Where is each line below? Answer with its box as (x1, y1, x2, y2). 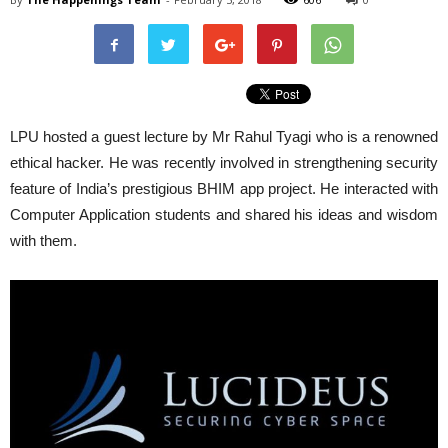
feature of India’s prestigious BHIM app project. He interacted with (10, 180, 438, 197)
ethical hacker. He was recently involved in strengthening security (10, 154, 438, 171)
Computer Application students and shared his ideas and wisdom (10, 206, 438, 223)
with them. (10, 232, 77, 249)
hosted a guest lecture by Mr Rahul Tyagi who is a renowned (39, 128, 438, 145)
